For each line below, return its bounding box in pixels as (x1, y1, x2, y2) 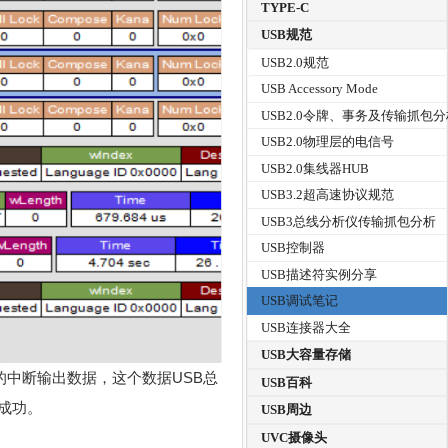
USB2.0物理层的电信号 (261, 134, 395, 150)
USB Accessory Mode (261, 81, 379, 97)
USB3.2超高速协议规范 (261, 187, 395, 203)
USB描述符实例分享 (261, 266, 378, 282)
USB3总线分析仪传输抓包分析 (261, 213, 437, 229)
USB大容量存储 (261, 347, 352, 363)
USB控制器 (261, 240, 326, 256)
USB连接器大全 (261, 319, 352, 335)
